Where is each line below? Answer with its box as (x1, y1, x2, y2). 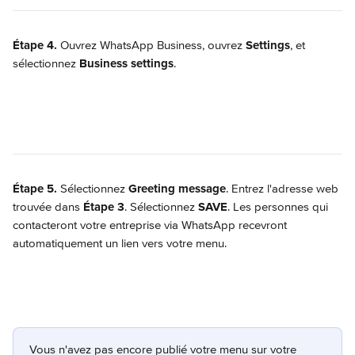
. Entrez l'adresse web (226, 181, 342, 196)
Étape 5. (13, 181, 57, 196)
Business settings (79, 56, 174, 71)
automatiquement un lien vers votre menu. (13, 236, 227, 250)
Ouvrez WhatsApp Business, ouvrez (57, 38, 246, 52)
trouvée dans (13, 200, 83, 214)
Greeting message (128, 181, 226, 196)
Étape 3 (83, 200, 124, 214)
